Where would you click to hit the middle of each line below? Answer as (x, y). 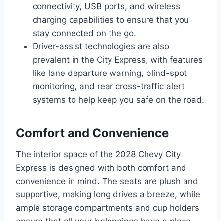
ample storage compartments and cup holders (108, 207)
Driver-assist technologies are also (101, 46)
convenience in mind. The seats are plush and (107, 181)
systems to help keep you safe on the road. (118, 99)
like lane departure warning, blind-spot (110, 73)
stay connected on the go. (84, 33)
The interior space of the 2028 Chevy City (98, 154)
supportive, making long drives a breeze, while (108, 194)
